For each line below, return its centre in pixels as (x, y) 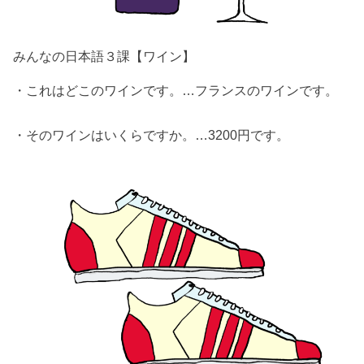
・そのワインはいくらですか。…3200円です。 (152, 134)
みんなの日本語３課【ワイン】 (104, 56)
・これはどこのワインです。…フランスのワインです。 (176, 91)
